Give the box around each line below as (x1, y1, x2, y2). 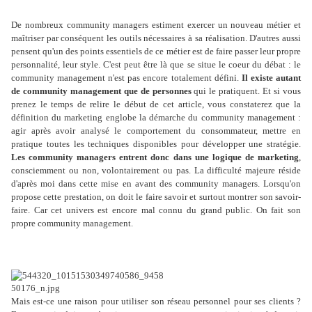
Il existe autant (241, 72, 302, 84)
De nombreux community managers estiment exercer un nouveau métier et (11, 19, 301, 31)
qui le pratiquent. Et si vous (191, 86, 302, 97)
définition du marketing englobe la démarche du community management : (11, 112, 301, 123)
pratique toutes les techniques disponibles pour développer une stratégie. (11, 139, 301, 150)
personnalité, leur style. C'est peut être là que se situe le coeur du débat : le (11, 59, 301, 70)
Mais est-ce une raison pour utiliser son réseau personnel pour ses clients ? (11, 296, 301, 307)
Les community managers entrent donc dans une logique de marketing (11, 152, 299, 163)
